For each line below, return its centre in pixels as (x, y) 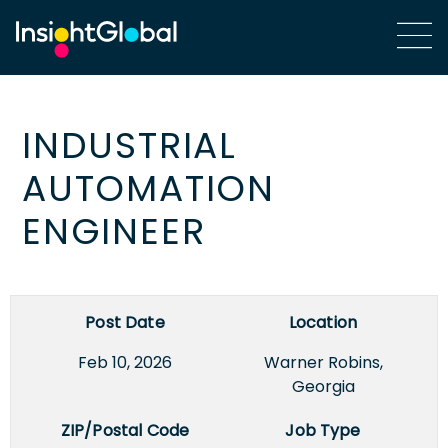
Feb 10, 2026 (125, 362)
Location (323, 322)
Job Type (323, 430)
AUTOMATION (149, 188)
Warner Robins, (323, 362)
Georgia (323, 386)
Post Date (125, 322)
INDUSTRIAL (130, 145)
